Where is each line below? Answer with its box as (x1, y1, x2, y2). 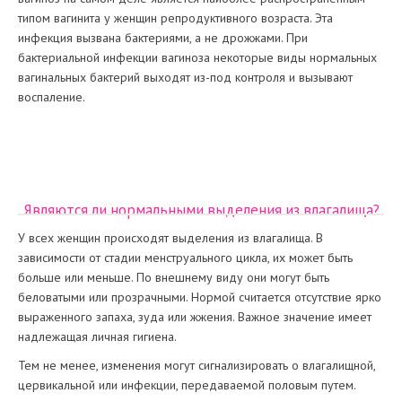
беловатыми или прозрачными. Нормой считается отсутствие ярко (18, 289, 381, 305)
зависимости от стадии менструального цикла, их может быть (18, 249, 353, 266)
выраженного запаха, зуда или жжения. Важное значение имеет (18, 309, 371, 325)
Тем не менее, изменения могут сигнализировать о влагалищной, (18, 357, 375, 373)
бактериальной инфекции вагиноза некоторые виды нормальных (18, 48, 377, 66)
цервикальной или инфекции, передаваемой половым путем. (18, 377, 356, 393)
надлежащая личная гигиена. (18, 328, 177, 345)
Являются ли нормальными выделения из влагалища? (22, 199, 380, 220)
